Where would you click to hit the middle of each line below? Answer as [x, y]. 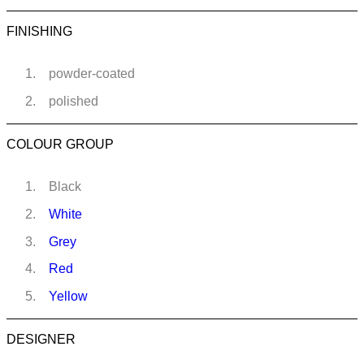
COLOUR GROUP [60, 145]
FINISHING [39, 32]
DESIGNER [41, 340]
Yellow [68, 297]
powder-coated [91, 74]
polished [73, 102]
